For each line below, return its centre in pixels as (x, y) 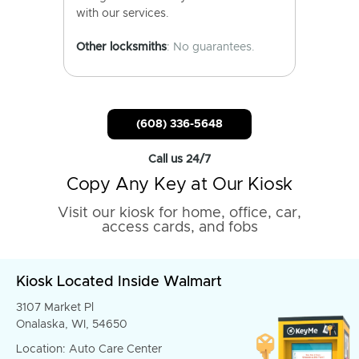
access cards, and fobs (179, 228)
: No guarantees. (211, 47)
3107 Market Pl (55, 308)
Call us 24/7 (179, 159)
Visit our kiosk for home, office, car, (179, 213)
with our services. (123, 14)
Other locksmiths (121, 47)
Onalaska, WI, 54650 (72, 325)
